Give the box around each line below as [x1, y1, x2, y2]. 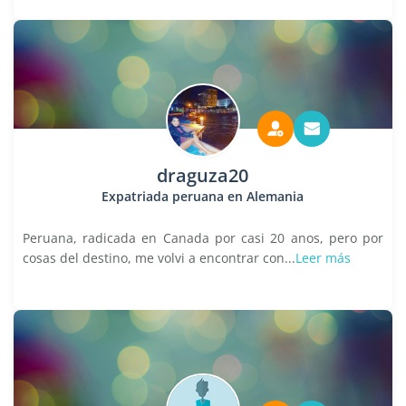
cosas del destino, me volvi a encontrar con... [23, 249, 295, 266]
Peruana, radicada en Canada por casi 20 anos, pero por [23, 229, 383, 246]
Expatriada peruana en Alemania [101, 188, 304, 205]
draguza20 [157, 163, 249, 188]
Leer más [295, 249, 351, 266]
